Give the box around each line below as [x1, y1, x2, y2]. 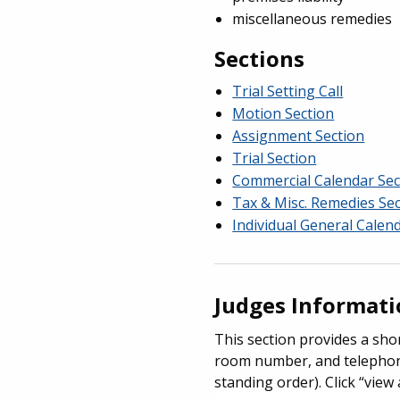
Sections [214, 43, 305, 73]
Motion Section [232, 103, 335, 123]
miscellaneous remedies [232, 8, 393, 29]
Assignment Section [232, 125, 365, 146]
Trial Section [232, 147, 317, 168]
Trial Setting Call [232, 80, 344, 101]
